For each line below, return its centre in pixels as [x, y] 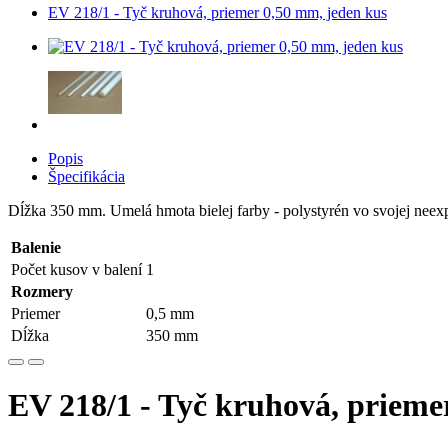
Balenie [36, 247]
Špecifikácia [86, 176]
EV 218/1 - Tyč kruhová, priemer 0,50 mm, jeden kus [217, 12]
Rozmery [42, 291]
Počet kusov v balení [76, 269]
